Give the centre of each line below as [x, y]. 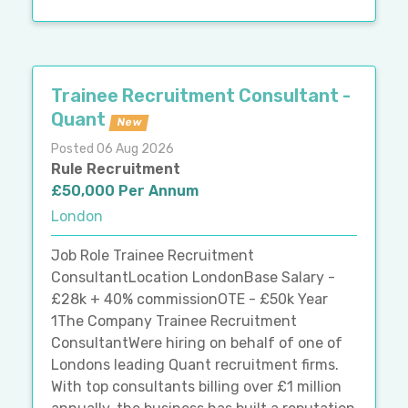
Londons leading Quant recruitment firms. [195, 365]
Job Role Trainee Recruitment [153, 256]
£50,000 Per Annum [125, 191]
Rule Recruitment [116, 169]
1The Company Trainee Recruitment [174, 321]
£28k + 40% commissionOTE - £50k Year [189, 300]
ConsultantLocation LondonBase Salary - [193, 278]
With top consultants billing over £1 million [196, 387]
